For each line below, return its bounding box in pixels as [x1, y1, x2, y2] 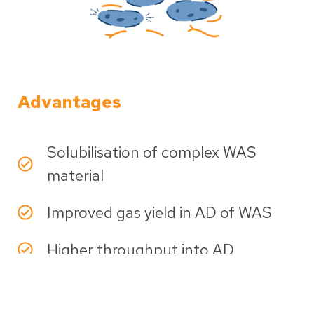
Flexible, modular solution [47, 276, 224, 297]
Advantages [18, 90, 121, 114]
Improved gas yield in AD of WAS [47, 202, 272, 223]
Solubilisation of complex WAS [47, 142, 257, 163]
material [47, 165, 104, 186]
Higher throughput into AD [47, 239, 234, 260]
